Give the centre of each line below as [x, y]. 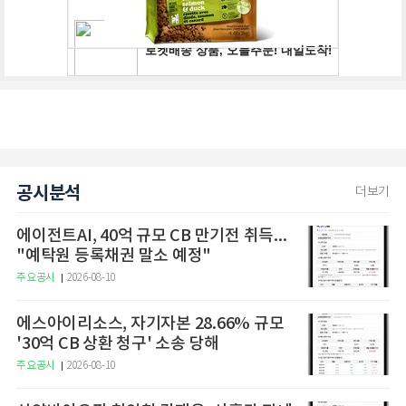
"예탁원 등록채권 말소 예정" [114, 256]
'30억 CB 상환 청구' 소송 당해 [118, 344]
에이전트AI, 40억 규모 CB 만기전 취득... [152, 237]
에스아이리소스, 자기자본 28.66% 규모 [150, 324]
